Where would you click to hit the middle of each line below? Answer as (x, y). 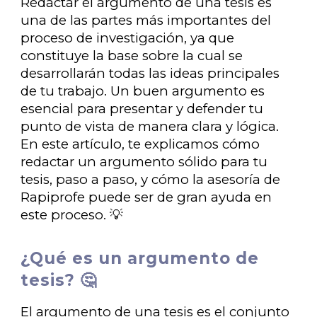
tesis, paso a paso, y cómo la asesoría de (151, 179)
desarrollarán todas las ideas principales (150, 73)
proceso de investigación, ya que (128, 38)
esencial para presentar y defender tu (142, 109)
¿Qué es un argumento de (140, 258)
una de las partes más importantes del (146, 20)
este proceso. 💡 (72, 215)
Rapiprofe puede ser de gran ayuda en (146, 197)
